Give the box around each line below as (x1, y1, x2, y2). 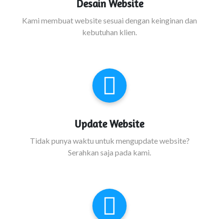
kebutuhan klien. (82, 27, 137, 37)
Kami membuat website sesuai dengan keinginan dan (22, 16, 197, 25)
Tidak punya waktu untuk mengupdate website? (29, 136, 190, 145)
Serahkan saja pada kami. (68, 148, 151, 157)
